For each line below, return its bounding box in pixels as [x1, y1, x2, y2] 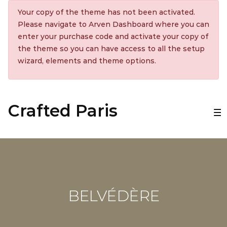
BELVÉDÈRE [67, 186, 160, 205]
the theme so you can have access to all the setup [17, 44, 205, 53]
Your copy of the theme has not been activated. [17, 7, 195, 17]
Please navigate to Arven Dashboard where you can [17, 19, 209, 29]
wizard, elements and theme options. [17, 56, 156, 65]
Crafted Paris [8, 101, 118, 121]
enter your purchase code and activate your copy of [17, 31, 208, 41]
